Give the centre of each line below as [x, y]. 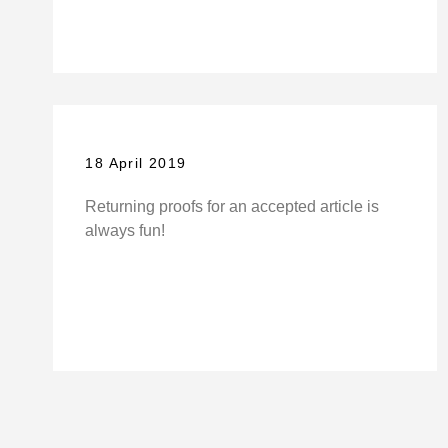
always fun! [125, 231]
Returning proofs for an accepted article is [232, 207]
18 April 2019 [136, 163]
